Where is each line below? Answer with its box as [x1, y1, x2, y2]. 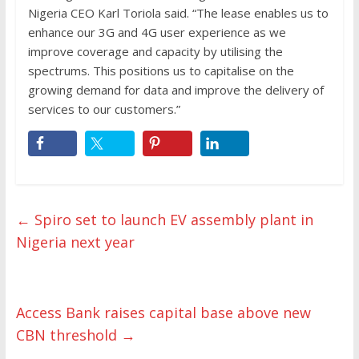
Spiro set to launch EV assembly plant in [30, 210, 313, 230]
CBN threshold [15, 325, 121, 345]
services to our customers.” [27, 101, 180, 118]
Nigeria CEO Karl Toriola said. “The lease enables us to [27, 5, 329, 22]
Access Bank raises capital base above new [15, 303, 311, 323]
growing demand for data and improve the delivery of [27, 82, 324, 99]
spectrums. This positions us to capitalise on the [27, 63, 294, 79]
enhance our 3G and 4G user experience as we [27, 24, 286, 41]
